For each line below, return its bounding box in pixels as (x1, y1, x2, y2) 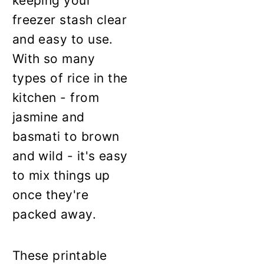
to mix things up (12, 167, 110, 183)
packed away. (12, 206, 97, 222)
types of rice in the (12, 70, 128, 85)
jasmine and (12, 109, 85, 124)
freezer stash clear (12, 12, 127, 27)
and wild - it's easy (12, 148, 128, 163)
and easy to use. (12, 31, 113, 47)
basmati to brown (12, 128, 120, 144)
